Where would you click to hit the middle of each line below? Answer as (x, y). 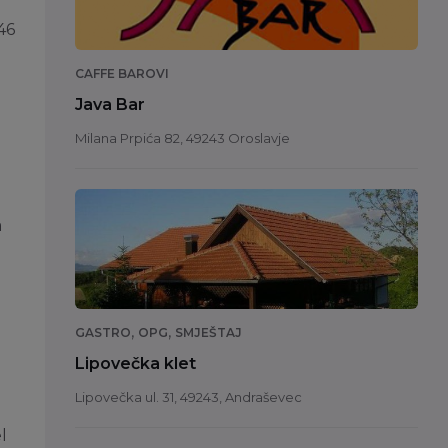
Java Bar (109, 105)
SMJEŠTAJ (208, 333)
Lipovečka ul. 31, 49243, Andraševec (188, 397)
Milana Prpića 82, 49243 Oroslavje (182, 138)
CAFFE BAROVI (121, 74)
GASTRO (102, 333)
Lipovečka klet (135, 364)
